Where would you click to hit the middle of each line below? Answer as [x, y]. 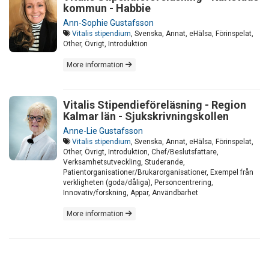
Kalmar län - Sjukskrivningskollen [146, 116]
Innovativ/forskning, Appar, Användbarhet [131, 193]
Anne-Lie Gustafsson [103, 131]
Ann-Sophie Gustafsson [108, 23]
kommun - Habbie [107, 8]
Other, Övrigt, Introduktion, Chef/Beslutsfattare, [141, 152]
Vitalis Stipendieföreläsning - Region [155, 105]
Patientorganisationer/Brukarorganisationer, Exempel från [158, 173]
